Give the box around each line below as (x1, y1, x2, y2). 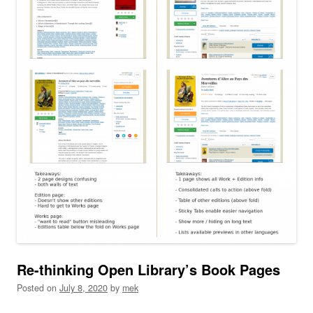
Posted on (17, 282, 59, 295)
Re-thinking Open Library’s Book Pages (17, 259, 280, 279)
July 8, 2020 (59, 282, 108, 295)
